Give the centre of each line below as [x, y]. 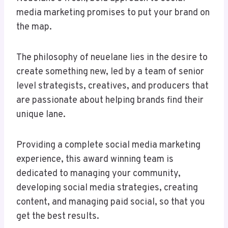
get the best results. [58, 217]
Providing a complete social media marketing [108, 146]
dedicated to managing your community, [98, 174]
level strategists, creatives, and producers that [112, 87]
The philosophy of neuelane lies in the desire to [112, 58]
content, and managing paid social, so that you [111, 203]
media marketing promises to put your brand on [113, 13]
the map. [35, 27]
